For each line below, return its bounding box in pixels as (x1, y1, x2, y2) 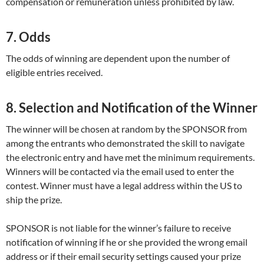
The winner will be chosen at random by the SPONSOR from (6, 123, 247, 135)
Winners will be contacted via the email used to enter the (6, 166, 234, 177)
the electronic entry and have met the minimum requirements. (6, 151, 255, 163)
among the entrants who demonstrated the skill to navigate (6, 137, 245, 149)
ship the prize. (6, 194, 62, 206)
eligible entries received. (6, 67, 103, 78)
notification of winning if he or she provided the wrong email (6, 236, 247, 248)
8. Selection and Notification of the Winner (6, 100, 258, 116)
